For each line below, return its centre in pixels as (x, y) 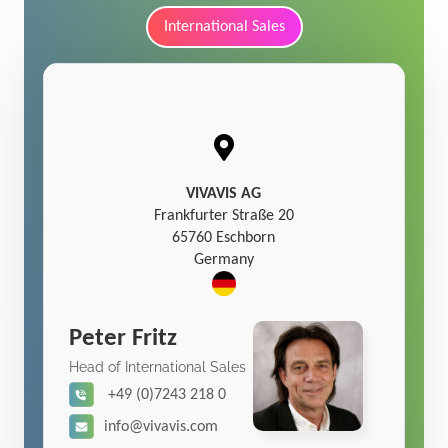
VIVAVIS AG (224, 193)
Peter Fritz (123, 338)
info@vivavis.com (161, 426)
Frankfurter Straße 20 (223, 215)
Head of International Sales (158, 366)
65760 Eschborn (224, 237)
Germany (223, 259)
